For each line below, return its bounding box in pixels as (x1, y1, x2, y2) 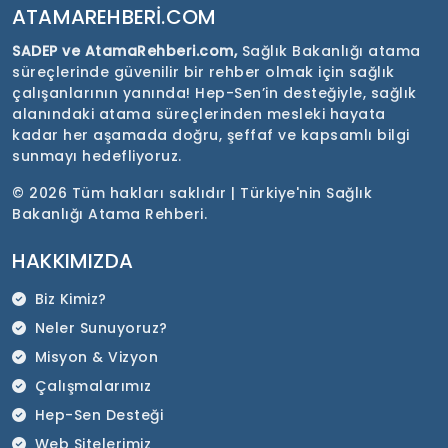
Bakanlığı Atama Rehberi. (12, 204, 207, 225)
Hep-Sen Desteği (34, 405, 163, 426)
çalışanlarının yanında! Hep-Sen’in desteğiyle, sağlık (12, 83, 417, 104)
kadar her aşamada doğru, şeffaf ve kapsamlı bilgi (12, 125, 410, 146)
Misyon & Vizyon (34, 347, 158, 368)
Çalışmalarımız (34, 376, 152, 397)
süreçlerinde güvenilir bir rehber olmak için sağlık (12, 62, 395, 83)
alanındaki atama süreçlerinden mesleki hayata (12, 104, 386, 125)
